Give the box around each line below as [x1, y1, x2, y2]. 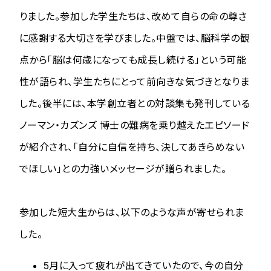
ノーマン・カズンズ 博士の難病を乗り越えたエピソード [19, 119, 250, 131]
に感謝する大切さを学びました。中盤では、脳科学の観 [19, 31, 250, 44]
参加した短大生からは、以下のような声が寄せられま [19, 206, 244, 218]
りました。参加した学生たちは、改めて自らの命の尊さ [19, 10, 247, 22]
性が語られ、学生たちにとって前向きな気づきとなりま [19, 75, 249, 88]
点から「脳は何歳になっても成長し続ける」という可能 [19, 53, 246, 66]
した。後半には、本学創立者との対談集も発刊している [19, 97, 250, 109]
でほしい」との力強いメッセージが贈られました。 [19, 162, 227, 175]
